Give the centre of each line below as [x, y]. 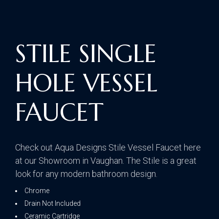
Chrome [37, 191]
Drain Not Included [53, 204]
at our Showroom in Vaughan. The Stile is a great [106, 161]
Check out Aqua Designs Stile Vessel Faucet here [108, 148]
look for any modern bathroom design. [87, 174]
